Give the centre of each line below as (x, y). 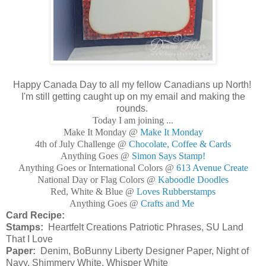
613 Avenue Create (212, 168)
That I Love (29, 239)
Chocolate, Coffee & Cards (180, 144)
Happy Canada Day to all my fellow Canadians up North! (133, 85)
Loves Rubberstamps (176, 192)
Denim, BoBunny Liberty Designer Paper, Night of (142, 251)
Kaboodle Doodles (193, 180)
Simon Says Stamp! (169, 156)
